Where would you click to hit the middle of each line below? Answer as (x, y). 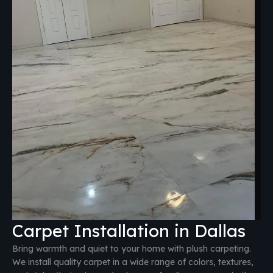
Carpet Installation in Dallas (129, 231)
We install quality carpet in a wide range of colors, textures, (133, 262)
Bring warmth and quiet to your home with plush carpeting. (132, 249)
